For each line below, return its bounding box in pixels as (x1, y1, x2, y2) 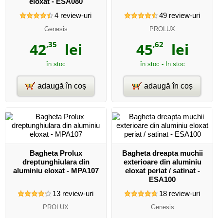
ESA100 (149, 175, 176, 183)
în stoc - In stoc (140, 60, 185, 68)
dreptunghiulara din (22, 158, 90, 166)
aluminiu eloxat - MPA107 (13, 166, 99, 175)
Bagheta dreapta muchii (122, 149, 203, 157)
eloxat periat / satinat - (125, 166, 200, 175)
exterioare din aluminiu (123, 158, 201, 166)
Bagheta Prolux (29, 149, 82, 157)
